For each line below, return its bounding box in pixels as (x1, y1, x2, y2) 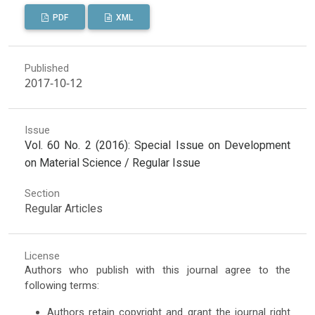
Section (24, 187, 60, 200)
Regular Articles (24, 202, 103, 216)
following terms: (24, 279, 99, 292)
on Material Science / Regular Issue (24, 156, 200, 170)
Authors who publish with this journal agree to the (24, 264, 291, 276)
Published (24, 61, 69, 75)
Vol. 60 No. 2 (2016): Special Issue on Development (24, 139, 291, 153)
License (24, 250, 60, 262)
